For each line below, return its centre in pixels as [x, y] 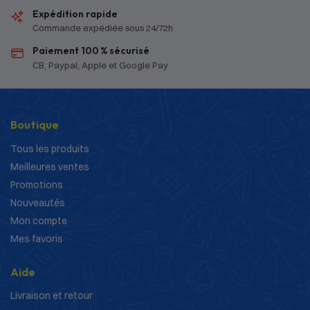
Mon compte [39, 220]
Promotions [37, 184]
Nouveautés [38, 202]
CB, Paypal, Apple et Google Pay [100, 65]
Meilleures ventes [50, 166]
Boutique [35, 125]
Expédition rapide [75, 14]
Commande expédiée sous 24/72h [103, 28]
